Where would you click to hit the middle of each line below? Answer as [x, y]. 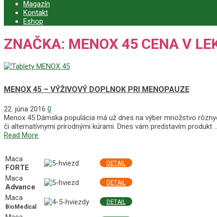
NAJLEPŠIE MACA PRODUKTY [72, 147]
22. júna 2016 [25, 109]
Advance [20, 187]
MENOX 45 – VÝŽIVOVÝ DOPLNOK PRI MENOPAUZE [97, 89]
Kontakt [36, 12]
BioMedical [21, 207]
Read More [21, 135]
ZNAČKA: [36, 44]
